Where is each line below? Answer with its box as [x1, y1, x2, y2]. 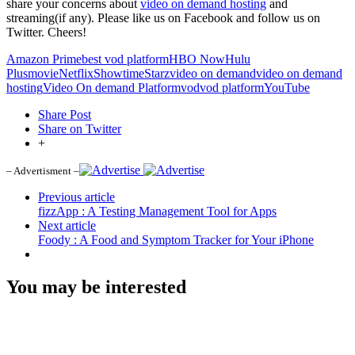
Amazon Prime [6, 52, 82, 66]
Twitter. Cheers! [6, 25, 86, 39]
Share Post [38, 107, 91, 121]
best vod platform [82, 52, 169, 66]
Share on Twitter [38, 121, 121, 136]
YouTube [264, 80, 310, 94]
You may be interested [6, 277, 186, 298]
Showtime [94, 66, 144, 80]
